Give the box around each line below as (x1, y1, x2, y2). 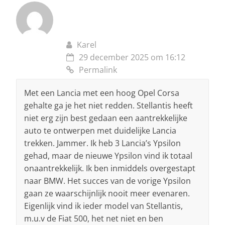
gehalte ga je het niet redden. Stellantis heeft (24, 100, 193, 111)
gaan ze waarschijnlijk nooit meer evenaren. (24, 188, 190, 199)
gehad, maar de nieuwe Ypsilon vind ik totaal (24, 150, 192, 162)
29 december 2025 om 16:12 (79, 52, 185, 63)
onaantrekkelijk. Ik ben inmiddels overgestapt (24, 163, 195, 174)
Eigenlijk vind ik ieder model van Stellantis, (24, 200, 183, 212)
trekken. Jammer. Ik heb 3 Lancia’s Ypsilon (24, 138, 181, 149)
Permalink (79, 64, 117, 76)
